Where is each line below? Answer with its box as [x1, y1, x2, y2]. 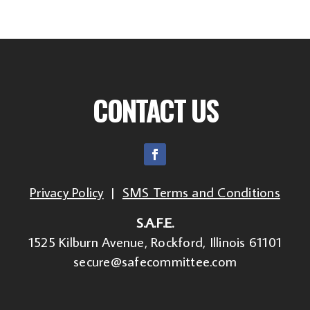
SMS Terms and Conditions [122, 183, 280, 201]
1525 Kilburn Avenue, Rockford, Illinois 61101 [28, 232, 282, 251]
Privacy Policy [30, 183, 104, 201]
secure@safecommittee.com [73, 252, 237, 271]
